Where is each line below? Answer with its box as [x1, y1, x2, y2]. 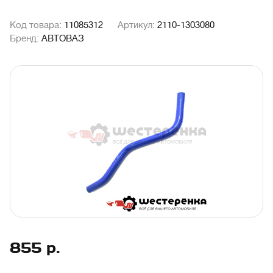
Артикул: [118, 20, 157, 30]
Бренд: [10, 34, 41, 44]
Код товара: [10, 20, 64, 30]
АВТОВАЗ [41, 34, 84, 44]
